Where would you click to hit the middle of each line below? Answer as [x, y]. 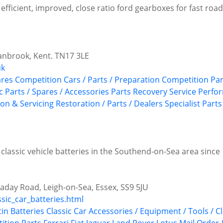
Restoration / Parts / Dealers [109, 104]
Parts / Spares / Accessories [57, 92]
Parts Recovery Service [154, 92]
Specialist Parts [193, 104]
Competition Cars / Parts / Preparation [87, 80]
